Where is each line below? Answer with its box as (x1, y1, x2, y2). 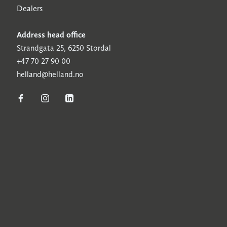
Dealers (17, 4, 43, 13)
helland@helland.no (17, 69, 84, 79)
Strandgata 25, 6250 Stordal (17, 43, 111, 53)
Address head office (17, 30, 86, 40)
